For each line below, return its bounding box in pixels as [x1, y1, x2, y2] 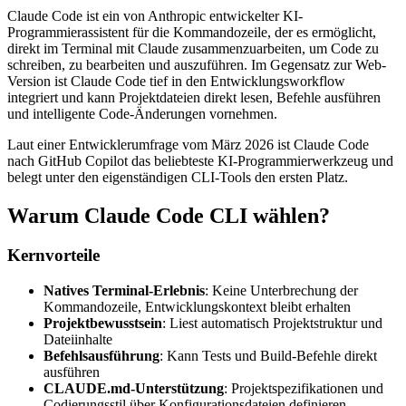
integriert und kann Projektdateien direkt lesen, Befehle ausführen [7, 89, 381, 105]
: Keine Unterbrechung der [205, 283, 358, 299]
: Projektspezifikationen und [224, 381, 383, 397]
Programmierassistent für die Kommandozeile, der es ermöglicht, [7, 24, 376, 40]
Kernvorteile [7, 246, 100, 266]
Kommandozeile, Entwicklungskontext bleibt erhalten [43, 299, 351, 315]
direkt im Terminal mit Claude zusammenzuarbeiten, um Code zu [7, 40, 379, 56]
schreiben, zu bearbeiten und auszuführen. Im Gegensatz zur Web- [7, 56, 386, 72]
